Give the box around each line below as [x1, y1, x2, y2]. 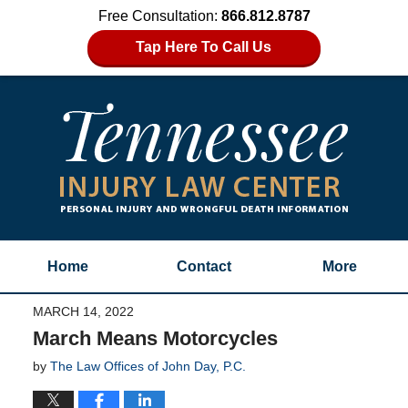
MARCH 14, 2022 [32, 303, 134, 319]
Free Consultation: [97, 8, 221, 24]
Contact [176, 259, 231, 274]
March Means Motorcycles [32, 326, 278, 350]
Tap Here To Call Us [136, 39, 272, 55]
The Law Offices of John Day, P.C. [49, 358, 246, 373]
